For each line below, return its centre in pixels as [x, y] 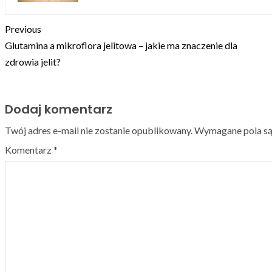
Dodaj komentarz [59, 109]
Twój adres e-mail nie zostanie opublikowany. [99, 130]
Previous [23, 29]
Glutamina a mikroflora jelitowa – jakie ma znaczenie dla [121, 45]
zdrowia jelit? [33, 61]
